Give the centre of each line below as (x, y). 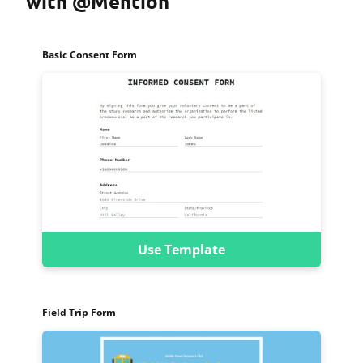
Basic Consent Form (90, 55)
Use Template (181, 250)
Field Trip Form (79, 312)
